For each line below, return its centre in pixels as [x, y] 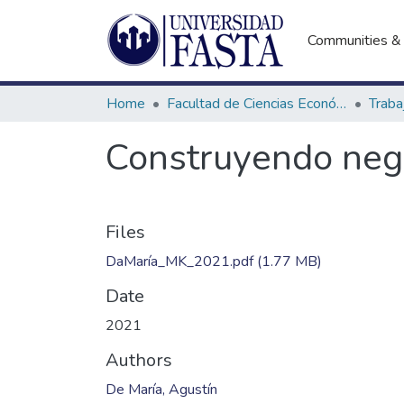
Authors [139, 360]
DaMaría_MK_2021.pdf [179, 262]
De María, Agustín [161, 390]
